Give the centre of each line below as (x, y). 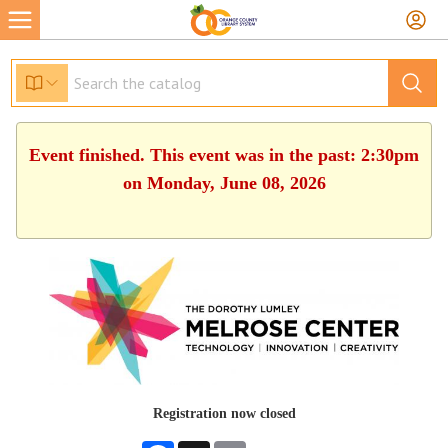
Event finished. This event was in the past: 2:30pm (224, 155)
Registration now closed (224, 413)
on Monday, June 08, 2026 (224, 183)
